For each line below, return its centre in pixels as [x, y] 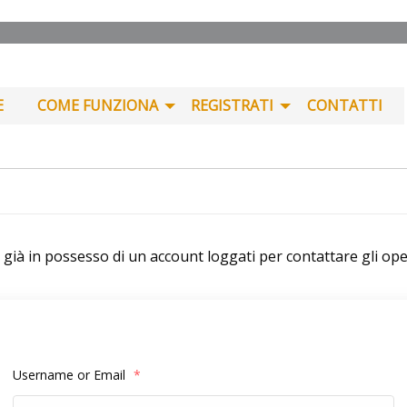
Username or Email [71, 375]
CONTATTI [345, 105]
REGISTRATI [233, 105]
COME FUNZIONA [97, 105]
